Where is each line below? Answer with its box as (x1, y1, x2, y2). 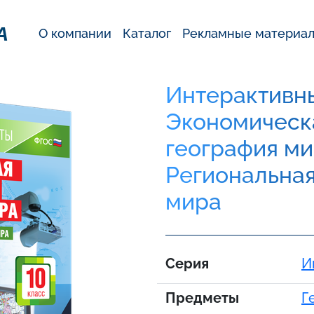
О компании (39, 26, 111, 41)
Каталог (123, 26, 171, 41)
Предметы (165, 289, 239, 306)
